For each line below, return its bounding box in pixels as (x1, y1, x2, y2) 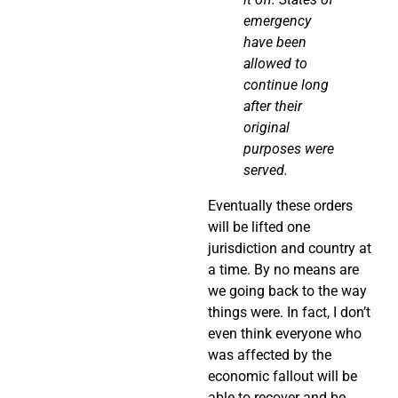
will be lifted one (208, 219, 310, 236)
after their (243, 98, 302, 115)
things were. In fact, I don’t (208, 304, 370, 322)
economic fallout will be (208, 368, 357, 386)
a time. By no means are (208, 261, 359, 279)
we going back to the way (208, 283, 367, 300)
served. (243, 162, 288, 179)
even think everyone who (208, 325, 362, 343)
